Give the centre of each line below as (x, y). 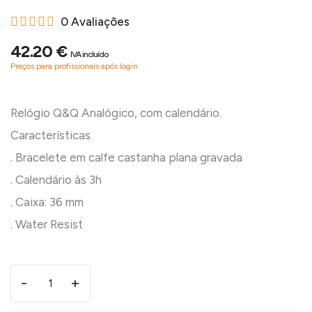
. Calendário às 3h (56, 180)
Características (50, 135)
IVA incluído (89, 54)
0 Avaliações (95, 22)
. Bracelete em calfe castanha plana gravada (126, 157)
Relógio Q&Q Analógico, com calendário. (116, 113)
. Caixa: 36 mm (47, 202)
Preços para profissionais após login (74, 66)
